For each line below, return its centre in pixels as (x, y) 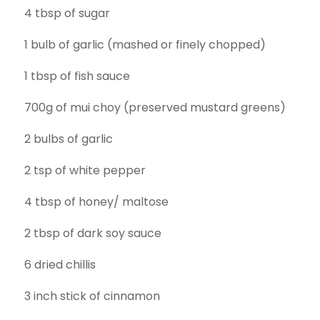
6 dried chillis (60, 265)
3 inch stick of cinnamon (92, 296)
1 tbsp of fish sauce (77, 76)
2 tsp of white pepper (85, 170)
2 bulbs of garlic (68, 139)
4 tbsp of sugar (67, 13)
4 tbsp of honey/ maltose (96, 202)
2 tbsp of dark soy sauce (92, 233)
